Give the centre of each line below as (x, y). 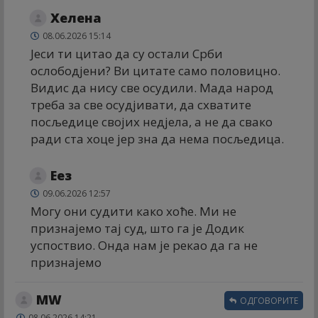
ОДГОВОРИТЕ (268, 301)
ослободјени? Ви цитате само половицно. (155, 71)
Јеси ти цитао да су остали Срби (127, 54)
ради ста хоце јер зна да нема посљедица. (157, 139)
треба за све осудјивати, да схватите (141, 105)
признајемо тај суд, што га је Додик (137, 229)
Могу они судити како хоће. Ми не (133, 212)
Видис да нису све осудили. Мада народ (152, 88)
